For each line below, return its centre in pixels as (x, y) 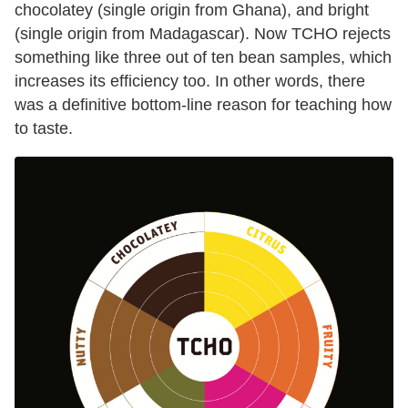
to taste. (44, 128)
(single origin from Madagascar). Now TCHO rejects (203, 33)
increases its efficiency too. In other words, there (190, 81)
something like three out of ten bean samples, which (203, 57)
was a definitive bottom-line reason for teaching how (203, 104)
